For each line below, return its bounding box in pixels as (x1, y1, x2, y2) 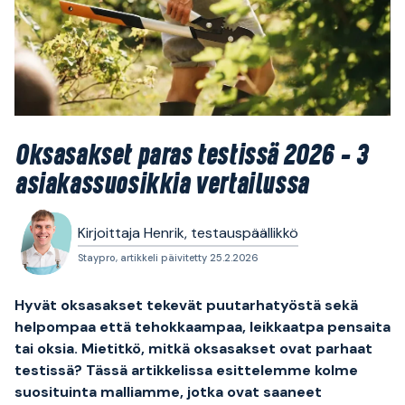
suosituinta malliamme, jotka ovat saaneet (14, 382, 322, 402)
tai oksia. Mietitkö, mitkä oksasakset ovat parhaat (14, 339, 372, 359)
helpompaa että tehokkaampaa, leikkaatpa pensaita (14, 317, 391, 337)
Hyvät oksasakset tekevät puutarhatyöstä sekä (14, 296, 358, 316)
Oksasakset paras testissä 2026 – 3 (14, 142, 368, 172)
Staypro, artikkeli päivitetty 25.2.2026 (78, 251, 259, 265)
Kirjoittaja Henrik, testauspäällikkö (78, 223, 298, 243)
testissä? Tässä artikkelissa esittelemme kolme (14, 361, 358, 381)
